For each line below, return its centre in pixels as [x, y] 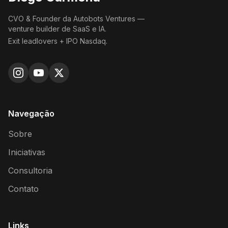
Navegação [31, 113]
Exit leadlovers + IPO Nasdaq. [58, 41]
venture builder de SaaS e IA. [57, 28]
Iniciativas [27, 152]
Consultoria [30, 170]
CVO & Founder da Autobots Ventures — [76, 18]
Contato [23, 189]
